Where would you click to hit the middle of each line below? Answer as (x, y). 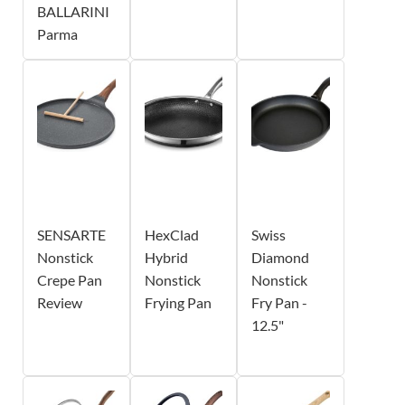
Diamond (281, 257)
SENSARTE (71, 234)
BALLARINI (73, 11)
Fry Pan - (280, 302)
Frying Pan (178, 302)
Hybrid (166, 257)
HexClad (171, 234)
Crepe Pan (70, 279)
